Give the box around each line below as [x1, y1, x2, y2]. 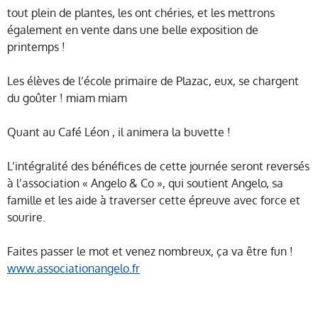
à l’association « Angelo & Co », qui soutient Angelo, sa [7, 176, 283, 191]
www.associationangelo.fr [7, 261, 140, 276]
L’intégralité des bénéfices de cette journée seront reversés [7, 159, 309, 174]
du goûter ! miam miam [7, 91, 127, 106]
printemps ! [7, 40, 65, 55]
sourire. [7, 210, 45, 225]
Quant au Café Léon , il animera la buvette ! [7, 125, 231, 140]
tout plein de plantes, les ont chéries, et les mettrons [7, 6, 275, 21]
